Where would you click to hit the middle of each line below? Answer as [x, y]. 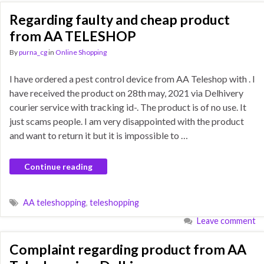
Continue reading [58, 166]
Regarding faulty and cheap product [120, 19]
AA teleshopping [55, 202]
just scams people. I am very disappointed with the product [127, 121]
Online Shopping [81, 52]
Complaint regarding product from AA [128, 249]
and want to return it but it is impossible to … [99, 135]
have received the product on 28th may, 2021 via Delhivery [126, 93]
